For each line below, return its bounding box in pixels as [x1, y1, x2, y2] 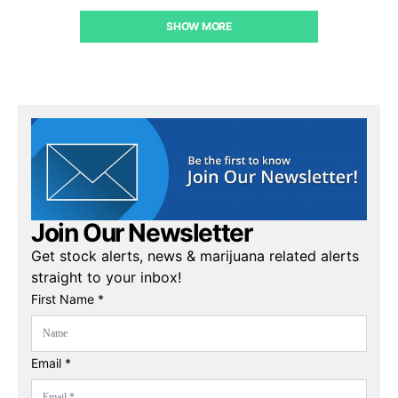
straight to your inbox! [31, 267, 181, 286]
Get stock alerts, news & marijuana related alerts [31, 246, 359, 265]
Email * [31, 354, 71, 370]
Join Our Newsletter [31, 217, 252, 248]
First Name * [31, 291, 104, 306]
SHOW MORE [166, 20, 232, 33]
